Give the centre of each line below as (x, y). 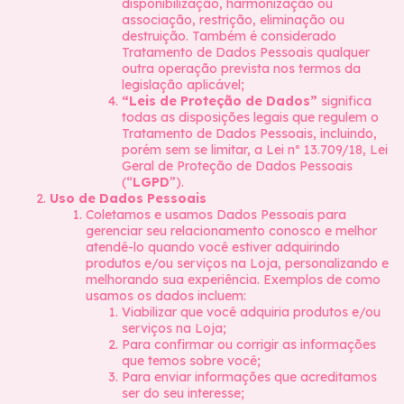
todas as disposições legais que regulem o (250, 117)
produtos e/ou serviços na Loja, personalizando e (237, 263)
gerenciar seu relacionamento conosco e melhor (231, 231)
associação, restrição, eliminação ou (233, 20)
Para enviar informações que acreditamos (249, 377)
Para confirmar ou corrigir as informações (249, 344)
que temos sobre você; (191, 361)
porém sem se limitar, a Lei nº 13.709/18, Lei (255, 150)
